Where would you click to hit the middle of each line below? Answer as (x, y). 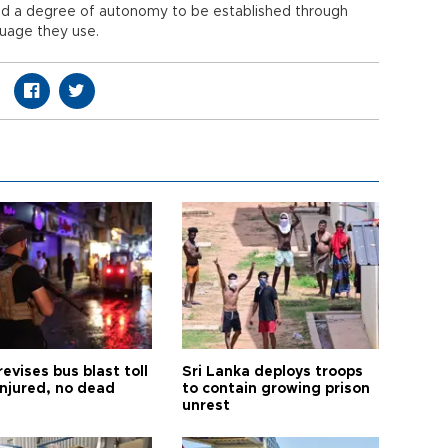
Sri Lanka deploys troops (273, 372)
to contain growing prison (276, 389)
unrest (206, 406)
